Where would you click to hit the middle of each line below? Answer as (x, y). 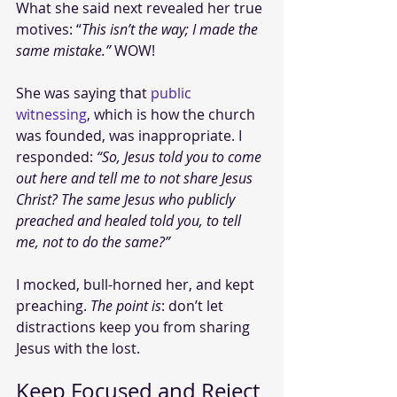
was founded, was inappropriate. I (131, 135)
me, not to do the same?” (93, 241)
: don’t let (194, 305)
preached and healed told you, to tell (130, 220)
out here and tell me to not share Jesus (136, 178)
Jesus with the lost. (78, 348)
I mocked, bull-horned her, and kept (137, 284)
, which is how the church (173, 114)
